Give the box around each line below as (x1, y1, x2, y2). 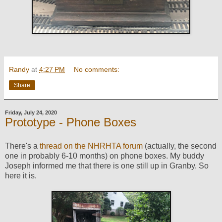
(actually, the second (143, 141, 217, 150)
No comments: (74, 65, 120, 74)
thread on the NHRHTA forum (40, 141, 143, 150)
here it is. (5, 171, 37, 180)
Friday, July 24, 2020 (5, 110, 57, 116)
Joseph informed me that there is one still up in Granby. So (5, 161, 209, 170)
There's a (5, 141, 40, 150)
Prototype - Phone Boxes (5, 115, 136, 129)
